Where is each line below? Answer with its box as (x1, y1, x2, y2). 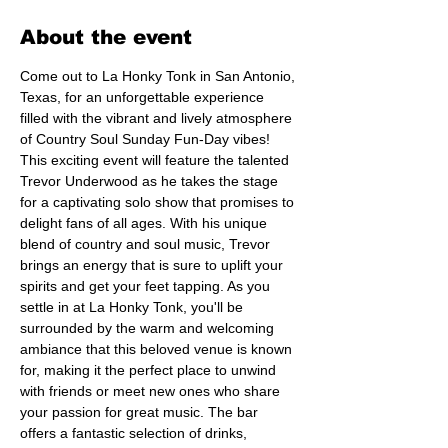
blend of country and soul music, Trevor (20, 236, 274, 252)
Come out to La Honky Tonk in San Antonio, (20, 68, 299, 84)
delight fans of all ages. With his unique (20, 215, 271, 231)
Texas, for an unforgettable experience (20, 89, 268, 105)
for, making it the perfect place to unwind (20, 362, 280, 378)
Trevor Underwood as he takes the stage (20, 173, 282, 189)
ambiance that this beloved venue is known (20, 341, 296, 357)
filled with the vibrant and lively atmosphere (20, 110, 296, 126)
